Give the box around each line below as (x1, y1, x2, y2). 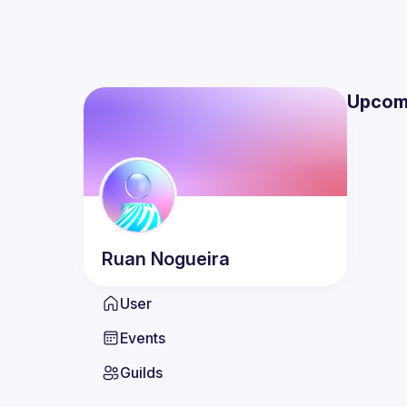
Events (120, 329, 165, 347)
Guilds (120, 363, 163, 382)
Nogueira (151, 248, 230, 270)
